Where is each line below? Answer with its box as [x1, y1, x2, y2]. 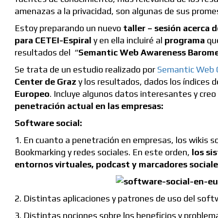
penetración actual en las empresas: [15, 101, 163, 111]
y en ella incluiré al [93, 35, 164, 46]
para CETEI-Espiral [15, 35, 93, 46]
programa [164, 35, 205, 46]
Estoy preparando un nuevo [15, 23, 123, 34]
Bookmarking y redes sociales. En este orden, [15, 147, 192, 158]
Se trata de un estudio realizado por [15, 64, 157, 75]
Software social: [15, 118, 82, 128]
